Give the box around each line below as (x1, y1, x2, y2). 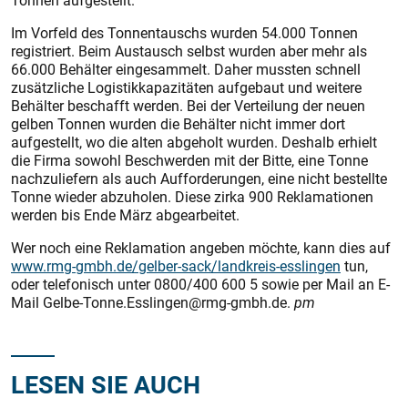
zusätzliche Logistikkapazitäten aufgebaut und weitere (11, 77, 362, 98)
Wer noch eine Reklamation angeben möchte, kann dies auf (11, 238, 391, 259)
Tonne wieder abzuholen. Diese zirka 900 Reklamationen (11, 187, 373, 208)
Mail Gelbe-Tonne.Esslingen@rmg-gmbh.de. (11, 292, 294, 313)
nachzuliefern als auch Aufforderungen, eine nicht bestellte (11, 168, 387, 189)
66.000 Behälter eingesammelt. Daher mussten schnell (11, 59, 361, 80)
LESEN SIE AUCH (11, 367, 200, 402)
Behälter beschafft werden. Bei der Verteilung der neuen (11, 96, 365, 117)
